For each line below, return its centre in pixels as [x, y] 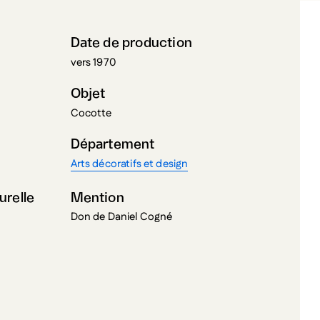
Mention [97, 198]
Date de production [131, 43]
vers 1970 [93, 62]
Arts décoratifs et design [129, 164]
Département [112, 145]
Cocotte [91, 113]
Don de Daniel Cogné [121, 217]
